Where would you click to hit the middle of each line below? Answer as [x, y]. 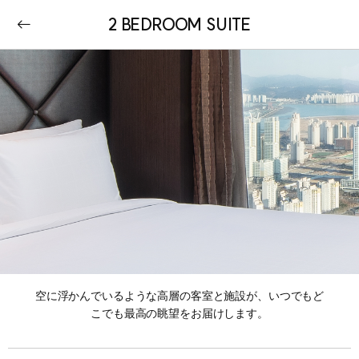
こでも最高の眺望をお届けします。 [179, 313]
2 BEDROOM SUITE [179, 24]
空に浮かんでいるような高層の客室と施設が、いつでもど [179, 296]
